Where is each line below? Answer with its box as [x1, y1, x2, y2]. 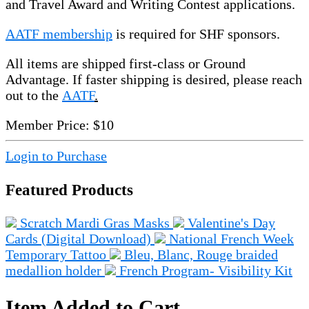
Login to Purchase [6, 148, 107, 164]
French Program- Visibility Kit [119, 263, 292, 279]
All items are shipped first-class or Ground [6, 56, 246, 72]
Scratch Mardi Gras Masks [20, 215, 173, 231]
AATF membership [6, 26, 112, 42]
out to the [6, 88, 62, 103]
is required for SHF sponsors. [112, 26, 280, 42]
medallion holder [6, 263, 105, 279]
